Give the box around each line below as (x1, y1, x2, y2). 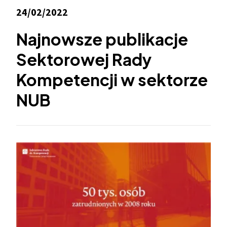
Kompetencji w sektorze (16, 69, 208, 90)
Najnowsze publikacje (16, 29, 188, 49)
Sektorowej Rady (16, 49, 152, 69)
